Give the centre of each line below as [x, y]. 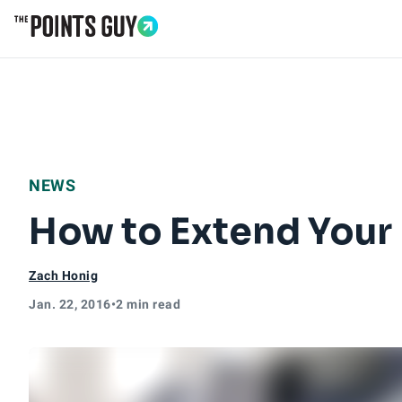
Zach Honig [63, 275]
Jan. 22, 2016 [70, 304]
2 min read [148, 304]
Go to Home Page [74, 46]
